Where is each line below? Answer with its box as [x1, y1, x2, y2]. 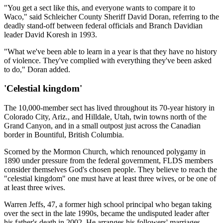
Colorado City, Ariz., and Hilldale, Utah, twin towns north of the [4, 112, 207, 121]
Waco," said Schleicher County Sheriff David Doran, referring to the [4, 12, 219, 21]
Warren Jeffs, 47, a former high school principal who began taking [4, 200, 212, 209]
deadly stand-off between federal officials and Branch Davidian [4, 21, 203, 30]
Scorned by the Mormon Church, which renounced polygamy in [4, 147, 206, 156]
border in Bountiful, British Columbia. [4, 130, 124, 139]
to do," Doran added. [4, 65, 70, 74]
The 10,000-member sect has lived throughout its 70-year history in [4, 104, 215, 112]
